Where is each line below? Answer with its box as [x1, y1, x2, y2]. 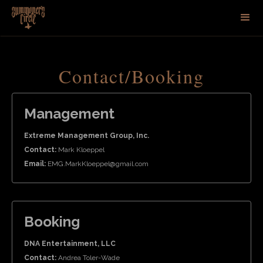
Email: [24, 160, 48, 168]
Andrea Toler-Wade [58, 254, 120, 262]
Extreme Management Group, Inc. [24, 131, 149, 140]
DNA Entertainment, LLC [24, 240, 116, 248]
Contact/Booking [59, 63, 204, 89]
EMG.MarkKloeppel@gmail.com [48, 160, 149, 168]
